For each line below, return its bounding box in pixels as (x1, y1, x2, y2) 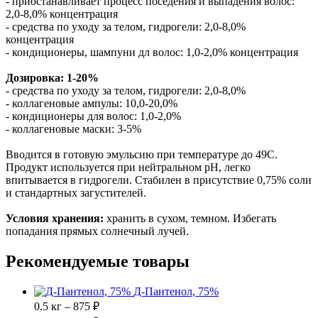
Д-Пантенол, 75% (133, 285, 219, 298)
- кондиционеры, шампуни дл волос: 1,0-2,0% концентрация (6, 46, 298, 59)
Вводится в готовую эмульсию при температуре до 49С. (6, 148, 278, 161)
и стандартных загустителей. (6, 187, 146, 199)
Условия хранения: (6, 212, 104, 225)
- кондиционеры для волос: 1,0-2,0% (6, 110, 181, 123)
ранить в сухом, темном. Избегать (112, 212, 276, 225)
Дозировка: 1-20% (6, 72, 99, 84)
